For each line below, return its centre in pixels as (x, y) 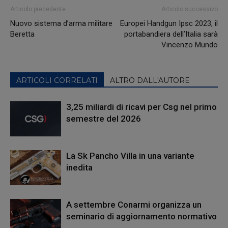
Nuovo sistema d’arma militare (61, 23)
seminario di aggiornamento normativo (141, 216)
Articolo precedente (38, 9)
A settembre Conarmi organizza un (134, 204)
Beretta (22, 34)
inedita (79, 167)
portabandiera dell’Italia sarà (171, 34)
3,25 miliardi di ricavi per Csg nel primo (141, 107)
